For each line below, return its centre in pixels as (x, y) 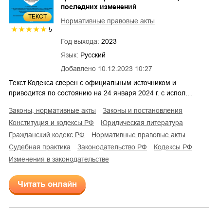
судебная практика (42, 147)
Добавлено (78, 68)
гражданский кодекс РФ (48, 135)
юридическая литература (145, 122)
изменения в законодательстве (61, 159)
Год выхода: (81, 41)
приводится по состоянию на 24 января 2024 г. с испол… (100, 93)
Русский (93, 55)
